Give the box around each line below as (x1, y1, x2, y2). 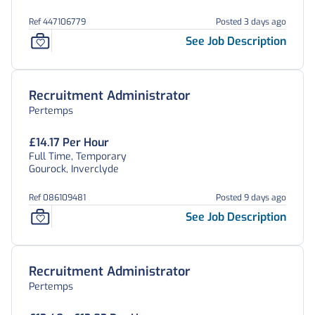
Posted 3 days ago (216, 16, 286, 27)
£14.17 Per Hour (29, 135, 109, 150)
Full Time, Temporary (29, 150, 127, 163)
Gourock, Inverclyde (29, 162, 119, 176)
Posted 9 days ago (216, 192, 286, 203)
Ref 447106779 (29, 16, 86, 27)
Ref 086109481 (29, 192, 86, 203)
